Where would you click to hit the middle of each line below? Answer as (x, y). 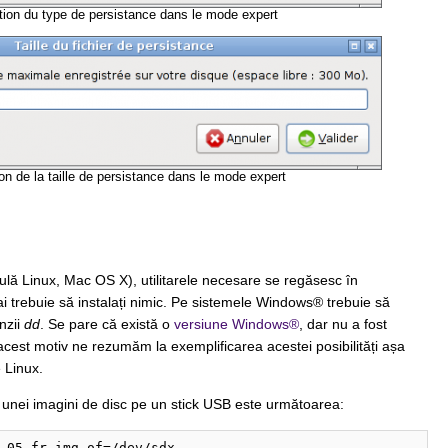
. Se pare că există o (106, 324)
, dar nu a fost (342, 324)
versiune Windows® (236, 324)
